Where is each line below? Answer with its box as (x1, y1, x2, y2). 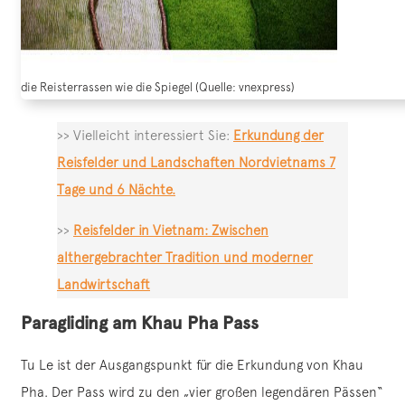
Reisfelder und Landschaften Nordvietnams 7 (57, 155, 335, 171)
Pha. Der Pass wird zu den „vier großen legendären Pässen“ (21, 384, 382, 400)
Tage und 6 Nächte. (57, 182, 175, 198)
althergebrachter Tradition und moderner (57, 250, 313, 266)
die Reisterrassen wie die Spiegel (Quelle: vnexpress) (21, 80, 295, 95)
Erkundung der (233, 127, 324, 144)
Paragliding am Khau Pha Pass (21, 312, 259, 334)
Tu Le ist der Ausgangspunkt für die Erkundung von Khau (21, 357, 363, 373)
